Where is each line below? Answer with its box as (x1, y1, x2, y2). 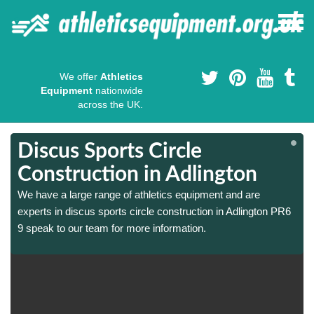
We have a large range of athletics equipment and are (18, 189, 260, 201)
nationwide (93, 85, 143, 97)
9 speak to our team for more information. (18, 222, 206, 235)
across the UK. (78, 99, 143, 111)
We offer (60, 71, 100, 83)
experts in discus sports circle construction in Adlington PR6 (18, 205, 291, 218)
